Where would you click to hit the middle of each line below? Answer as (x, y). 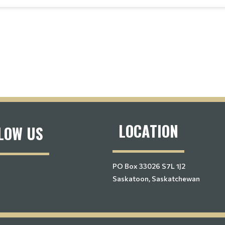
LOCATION (148, 131)
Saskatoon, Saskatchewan (156, 179)
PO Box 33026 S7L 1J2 (149, 166)
